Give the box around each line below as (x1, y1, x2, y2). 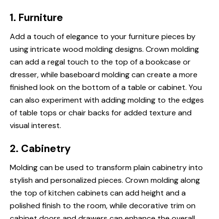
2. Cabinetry (10, 142, 71, 155)
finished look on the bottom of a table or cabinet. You (10, 82, 202, 92)
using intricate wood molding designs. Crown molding (10, 44, 199, 54)
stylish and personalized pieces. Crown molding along (10, 175, 200, 185)
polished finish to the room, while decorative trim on (10, 200, 196, 211)
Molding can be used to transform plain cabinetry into (10, 162, 203, 173)
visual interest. (10, 120, 61, 131)
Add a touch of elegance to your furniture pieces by (10, 31, 196, 42)
